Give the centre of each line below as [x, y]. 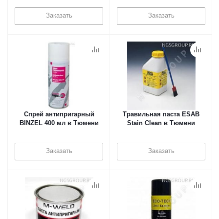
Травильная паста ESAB [161, 114]
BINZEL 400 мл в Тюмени [59, 123]
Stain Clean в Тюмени [161, 123]
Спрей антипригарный [59, 114]
